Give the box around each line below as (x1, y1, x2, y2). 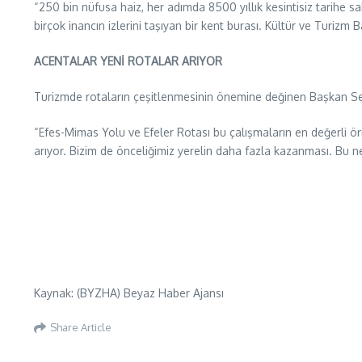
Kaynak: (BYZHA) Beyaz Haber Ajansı (34, 286, 224, 300)
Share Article (50, 320, 112, 334)
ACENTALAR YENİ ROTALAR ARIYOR (34, 54, 222, 68)
